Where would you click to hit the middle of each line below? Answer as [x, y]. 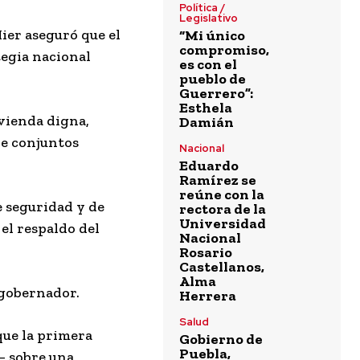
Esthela [206, 108]
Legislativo [209, 18]
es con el [209, 65]
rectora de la [223, 209]
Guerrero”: [217, 94]
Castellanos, [222, 267]
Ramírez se [218, 180]
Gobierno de [221, 340]
